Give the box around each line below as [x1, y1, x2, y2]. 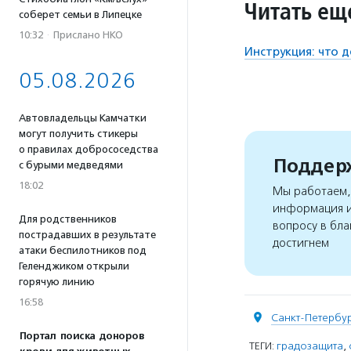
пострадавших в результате [19, 229, 156, 241]
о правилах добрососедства [19, 143, 158, 155]
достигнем [273, 236, 329, 251]
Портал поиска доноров [19, 330, 144, 342]
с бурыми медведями [19, 159, 123, 171]
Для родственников [19, 213, 117, 225]
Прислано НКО [53, 29, 123, 41]
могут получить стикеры [19, 128, 138, 139]
